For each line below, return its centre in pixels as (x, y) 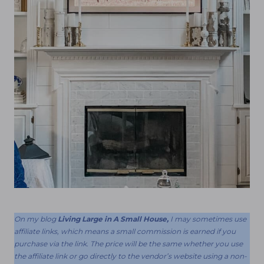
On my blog (36, 219)
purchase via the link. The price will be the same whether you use (128, 243)
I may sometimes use (207, 219)
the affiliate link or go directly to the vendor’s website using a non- (131, 256)
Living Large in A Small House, (113, 219)
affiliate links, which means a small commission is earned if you (125, 231)
